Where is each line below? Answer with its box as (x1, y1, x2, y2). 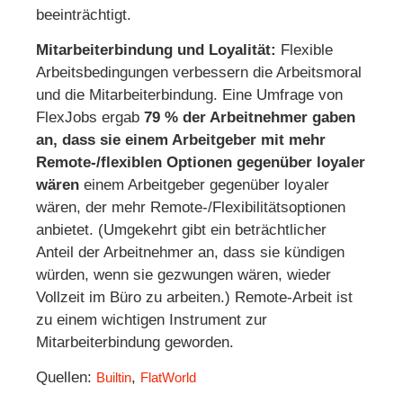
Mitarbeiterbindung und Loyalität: (36, 41, 276, 59)
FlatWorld (140, 370, 196, 386)
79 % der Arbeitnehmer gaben (144, 109, 355, 127)
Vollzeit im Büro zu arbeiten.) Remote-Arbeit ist (36, 289, 353, 307)
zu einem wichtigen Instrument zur (36, 311, 267, 329)
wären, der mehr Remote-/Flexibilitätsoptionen (36, 199, 345, 217)
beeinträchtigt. (36, 5, 131, 23)
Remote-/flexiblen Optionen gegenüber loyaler (36, 154, 365, 172)
